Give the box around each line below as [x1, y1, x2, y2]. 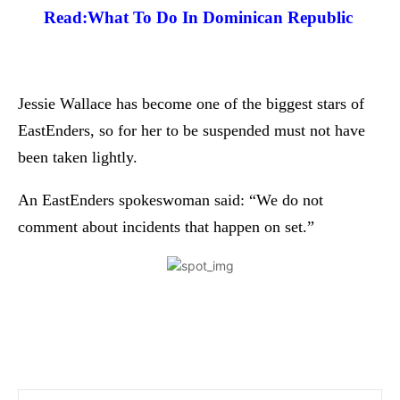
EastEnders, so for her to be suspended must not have [18, 121, 365, 139]
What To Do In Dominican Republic [87, 7, 357, 27]
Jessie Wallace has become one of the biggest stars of [18, 94, 364, 112]
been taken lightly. [18, 147, 137, 166]
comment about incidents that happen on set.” [18, 217, 314, 236]
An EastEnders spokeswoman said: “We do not [18, 190, 323, 209]
